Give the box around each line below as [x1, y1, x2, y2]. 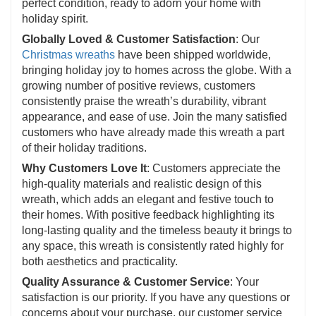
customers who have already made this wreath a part [22, 126, 284, 138]
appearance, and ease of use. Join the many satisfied [22, 110, 287, 123]
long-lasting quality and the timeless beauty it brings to [22, 224, 292, 236]
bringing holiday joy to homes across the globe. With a [22, 63, 291, 76]
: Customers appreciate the [147, 162, 281, 174]
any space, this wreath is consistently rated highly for [22, 239, 284, 252]
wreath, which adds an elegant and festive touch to [22, 193, 274, 205]
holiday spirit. [22, 12, 88, 25]
